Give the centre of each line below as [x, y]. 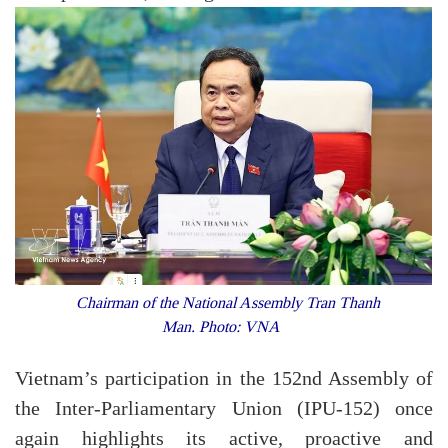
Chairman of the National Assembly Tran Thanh [224, 302]
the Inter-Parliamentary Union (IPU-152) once [224, 408]
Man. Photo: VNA [224, 326]
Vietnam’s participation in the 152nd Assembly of [224, 378]
